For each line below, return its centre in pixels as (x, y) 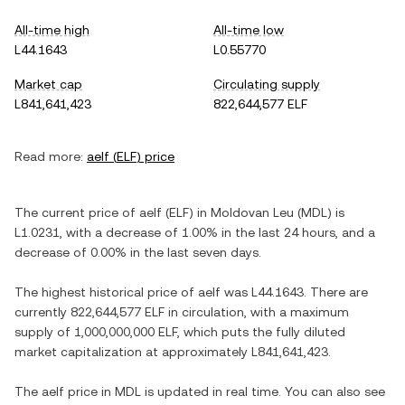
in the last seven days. (194, 252)
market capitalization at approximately (133, 352)
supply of (44, 332)
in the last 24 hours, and (293, 232)
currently (42, 312)
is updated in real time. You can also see (263, 391)
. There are (336, 292)
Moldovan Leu (252, 212)
